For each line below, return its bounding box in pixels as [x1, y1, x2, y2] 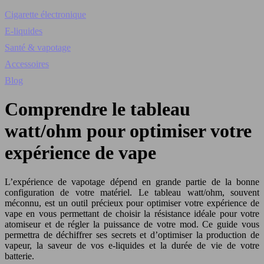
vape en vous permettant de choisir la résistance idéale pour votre [5, 208, 259, 219]
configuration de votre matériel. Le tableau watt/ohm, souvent [5, 187, 259, 197]
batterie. [5, 250, 34, 261]
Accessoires [5, 59, 49, 69]
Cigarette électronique [5, 9, 86, 19]
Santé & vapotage [5, 42, 71, 52]
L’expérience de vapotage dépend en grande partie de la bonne [5, 176, 259, 187]
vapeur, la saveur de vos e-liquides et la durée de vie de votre [5, 240, 259, 250]
